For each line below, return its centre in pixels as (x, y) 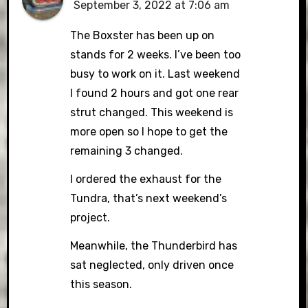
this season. (101, 285)
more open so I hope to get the (149, 132)
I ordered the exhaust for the (146, 179)
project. (90, 218)
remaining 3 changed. (127, 151)
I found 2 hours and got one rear (155, 93)
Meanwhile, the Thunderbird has (154, 246)
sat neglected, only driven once (152, 265)
